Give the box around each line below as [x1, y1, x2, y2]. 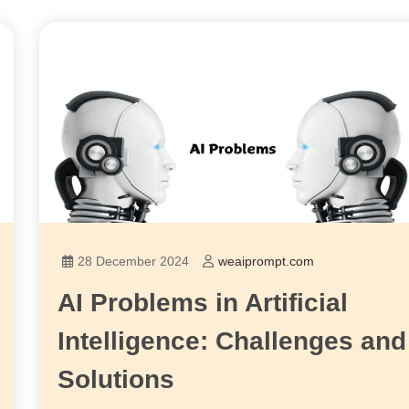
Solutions [58, 364, 175, 393]
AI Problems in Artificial [58, 288, 349, 317]
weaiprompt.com [218, 253, 315, 268]
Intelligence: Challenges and [58, 326, 407, 355]
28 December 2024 [78, 253, 190, 268]
